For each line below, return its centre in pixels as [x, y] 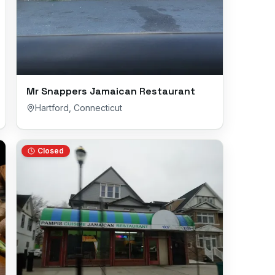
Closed [51, 151]
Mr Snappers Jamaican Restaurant [111, 91]
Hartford [52, 108]
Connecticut [98, 108]
